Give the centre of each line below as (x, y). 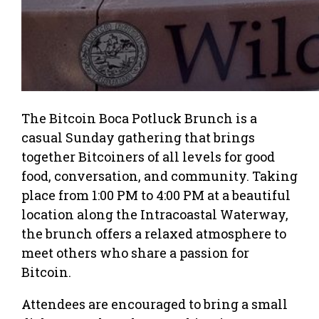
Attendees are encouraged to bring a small (155, 304)
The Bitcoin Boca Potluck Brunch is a (139, 118)
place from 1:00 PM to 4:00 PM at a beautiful (156, 195)
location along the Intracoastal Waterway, (155, 214)
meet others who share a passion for (135, 252)
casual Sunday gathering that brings (138, 137)
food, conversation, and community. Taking (159, 176)
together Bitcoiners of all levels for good (148, 156)
